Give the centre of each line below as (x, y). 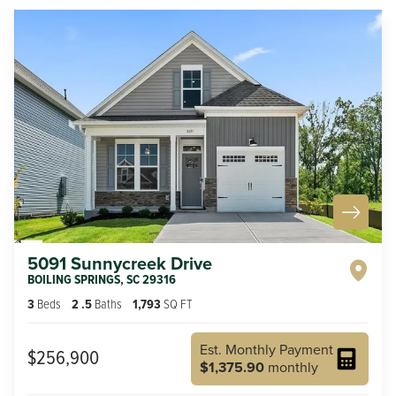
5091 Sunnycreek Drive (120, 263)
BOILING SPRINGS (74, 279)
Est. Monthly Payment (267, 349)
